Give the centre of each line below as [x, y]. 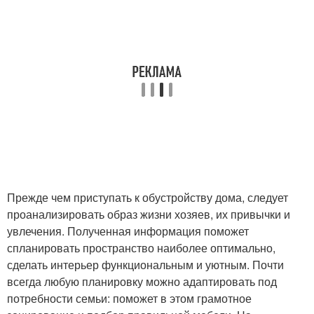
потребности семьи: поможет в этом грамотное [129, 298]
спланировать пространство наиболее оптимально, [141, 248]
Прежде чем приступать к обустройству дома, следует [148, 197]
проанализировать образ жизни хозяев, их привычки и [149, 214]
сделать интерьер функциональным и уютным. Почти [145, 265]
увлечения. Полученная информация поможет [128, 231]
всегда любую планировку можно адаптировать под [142, 281]
